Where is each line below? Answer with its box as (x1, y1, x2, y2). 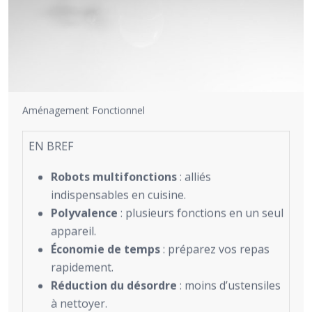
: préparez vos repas (160, 241, 270, 257)
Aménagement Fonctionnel (22, 103, 145, 117)
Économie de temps (51, 241, 160, 257)
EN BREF (29, 138, 73, 154)
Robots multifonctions (51, 169, 177, 185)
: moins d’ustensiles (177, 277, 281, 293)
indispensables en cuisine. (51, 187, 186, 203)
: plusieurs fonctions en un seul (118, 205, 283, 221)
